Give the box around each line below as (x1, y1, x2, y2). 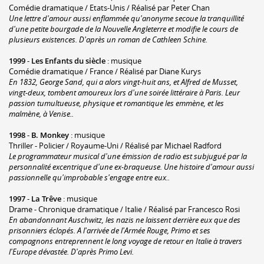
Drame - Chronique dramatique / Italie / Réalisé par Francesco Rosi (9, 203, 240, 214)
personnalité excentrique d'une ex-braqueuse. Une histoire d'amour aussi (9, 161, 254, 172)
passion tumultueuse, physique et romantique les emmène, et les (9, 97, 224, 108)
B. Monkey (31, 129, 69, 140)
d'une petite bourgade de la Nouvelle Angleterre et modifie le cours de (9, 23, 238, 34)
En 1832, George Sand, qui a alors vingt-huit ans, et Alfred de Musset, (9, 76, 238, 87)
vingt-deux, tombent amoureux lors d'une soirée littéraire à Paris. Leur (9, 87, 240, 98)
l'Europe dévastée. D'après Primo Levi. (9, 246, 134, 257)
